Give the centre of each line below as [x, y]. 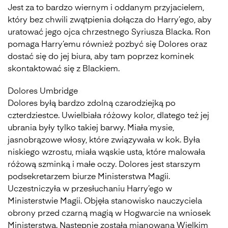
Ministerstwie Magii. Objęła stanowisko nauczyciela [105, 202]
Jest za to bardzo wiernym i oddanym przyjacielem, [106, 8]
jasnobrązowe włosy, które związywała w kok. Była [104, 140]
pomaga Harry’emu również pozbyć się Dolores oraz [107, 45]
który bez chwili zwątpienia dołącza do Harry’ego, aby [110, 20]
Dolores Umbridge [43, 92]
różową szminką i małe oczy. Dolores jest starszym [104, 165]
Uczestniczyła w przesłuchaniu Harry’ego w [90, 189]
